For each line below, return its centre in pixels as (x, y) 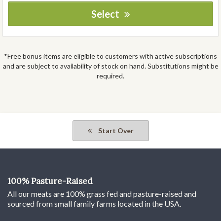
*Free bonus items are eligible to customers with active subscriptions (110, 56)
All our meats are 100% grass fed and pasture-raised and (102, 194)
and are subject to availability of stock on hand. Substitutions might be (110, 66)
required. (110, 76)
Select (105, 14)
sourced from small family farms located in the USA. (94, 204)
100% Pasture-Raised (50, 181)
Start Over (115, 131)
